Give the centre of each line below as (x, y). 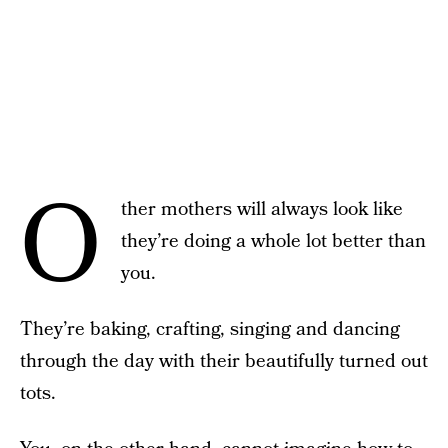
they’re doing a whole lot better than (273, 241)
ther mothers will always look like (262, 209)
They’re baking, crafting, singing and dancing (210, 329)
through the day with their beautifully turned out (224, 361)
